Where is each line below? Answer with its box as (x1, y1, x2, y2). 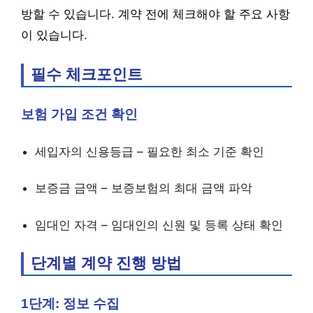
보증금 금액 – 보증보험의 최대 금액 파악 (35, 181, 252, 195)
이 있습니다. (21, 28, 87, 42)
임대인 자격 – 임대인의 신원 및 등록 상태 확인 (35, 217, 283, 232)
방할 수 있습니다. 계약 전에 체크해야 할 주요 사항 (21, 7, 290, 21)
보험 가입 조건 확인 (21, 107, 138, 122)
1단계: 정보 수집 (21, 296, 119, 311)
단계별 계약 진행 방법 (31, 254, 182, 272)
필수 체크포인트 (31, 65, 143, 83)
